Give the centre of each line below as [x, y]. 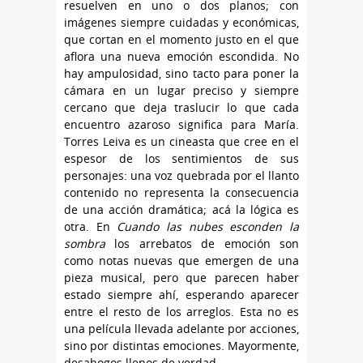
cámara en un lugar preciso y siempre [181, 90]
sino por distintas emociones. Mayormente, [181, 346]
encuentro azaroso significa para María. [181, 124]
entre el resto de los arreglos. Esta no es [181, 312]
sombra [90, 243]
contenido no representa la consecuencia [181, 192]
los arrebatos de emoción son [207, 243]
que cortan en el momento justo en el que [181, 39]
